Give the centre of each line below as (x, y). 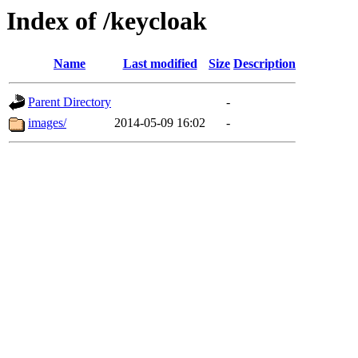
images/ (47, 123)
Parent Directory (70, 102)
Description (265, 64)
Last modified (160, 64)
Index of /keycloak (107, 21)
